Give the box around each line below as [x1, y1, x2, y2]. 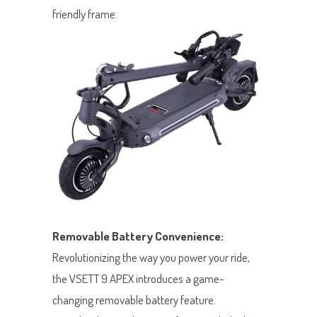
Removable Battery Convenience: [52, 228, 224, 243]
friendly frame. [52, 6, 117, 21]
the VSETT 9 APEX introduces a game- [52, 270, 224, 286]
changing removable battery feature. [52, 292, 216, 307]
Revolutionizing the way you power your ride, [52, 249, 250, 265]
